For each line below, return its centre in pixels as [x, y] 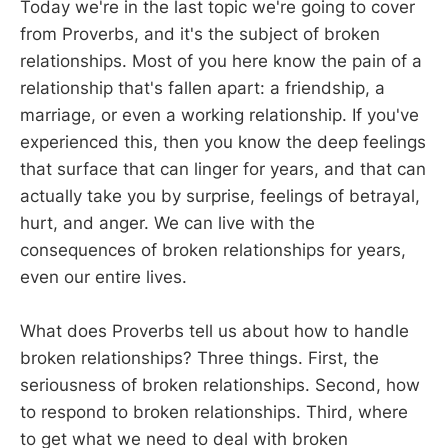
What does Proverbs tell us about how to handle [214, 330]
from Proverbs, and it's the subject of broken [200, 33]
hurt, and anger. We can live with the [167, 222]
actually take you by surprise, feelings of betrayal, [220, 195]
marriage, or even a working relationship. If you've [219, 114]
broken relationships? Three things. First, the [199, 357]
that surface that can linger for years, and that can [223, 168]
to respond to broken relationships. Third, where [214, 411]
